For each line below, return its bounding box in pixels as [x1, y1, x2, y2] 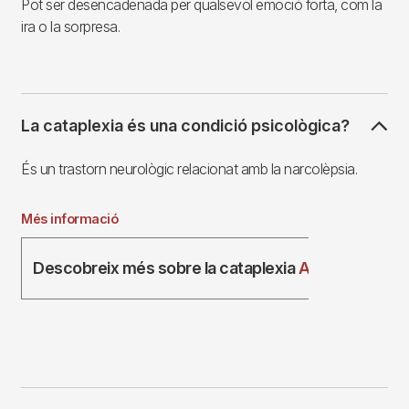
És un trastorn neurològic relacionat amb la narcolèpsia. [21, 159, 357, 178]
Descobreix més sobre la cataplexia [33, 257, 299, 278]
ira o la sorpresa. [21, 16, 120, 36]
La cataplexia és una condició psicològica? [21, 115, 350, 135]
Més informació [21, 210, 118, 226]
